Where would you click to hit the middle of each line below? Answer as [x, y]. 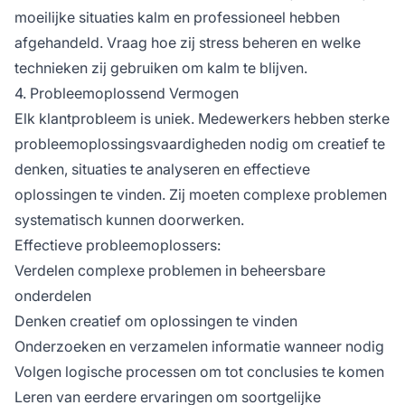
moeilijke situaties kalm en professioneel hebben [177, 17]
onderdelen [53, 295]
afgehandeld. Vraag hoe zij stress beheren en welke [188, 42]
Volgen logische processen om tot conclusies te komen [199, 371]
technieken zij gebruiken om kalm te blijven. [161, 67]
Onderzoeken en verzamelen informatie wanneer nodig [199, 346]
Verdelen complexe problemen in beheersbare [170, 270]
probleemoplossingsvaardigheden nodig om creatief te [200, 143]
